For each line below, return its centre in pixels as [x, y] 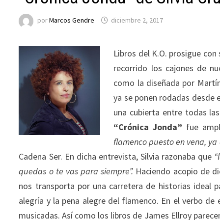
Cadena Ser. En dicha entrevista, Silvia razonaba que [117, 156]
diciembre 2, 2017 [137, 20]
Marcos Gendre [72, 20]
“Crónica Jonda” [148, 127]
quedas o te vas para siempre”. [76, 171]
